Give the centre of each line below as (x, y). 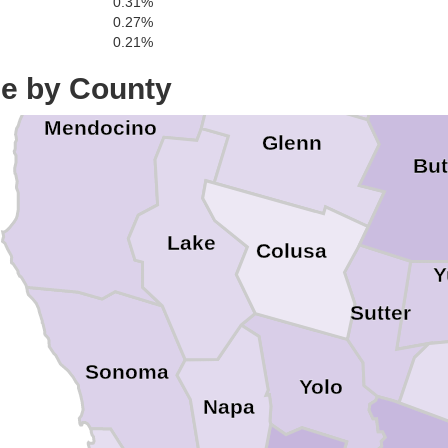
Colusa (291, 251)
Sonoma (127, 371)
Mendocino (100, 127)
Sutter (380, 313)
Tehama (356, 24)
